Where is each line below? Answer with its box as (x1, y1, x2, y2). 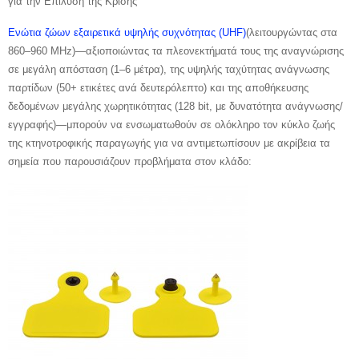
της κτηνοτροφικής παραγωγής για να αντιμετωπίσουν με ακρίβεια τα (8, 136, 330, 149)
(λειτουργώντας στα (246, 26, 337, 38)
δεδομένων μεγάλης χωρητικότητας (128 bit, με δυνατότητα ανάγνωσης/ (8, 99, 343, 112)
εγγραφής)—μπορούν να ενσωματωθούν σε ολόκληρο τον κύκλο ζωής (8, 118, 335, 131)
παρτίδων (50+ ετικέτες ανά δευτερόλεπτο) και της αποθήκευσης (8, 81, 309, 94)
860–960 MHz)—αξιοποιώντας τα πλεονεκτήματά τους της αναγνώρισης (8, 44, 344, 57)
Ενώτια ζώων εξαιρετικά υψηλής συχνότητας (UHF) (8, 26, 246, 38)
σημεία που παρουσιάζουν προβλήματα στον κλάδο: (8, 155, 252, 167)
